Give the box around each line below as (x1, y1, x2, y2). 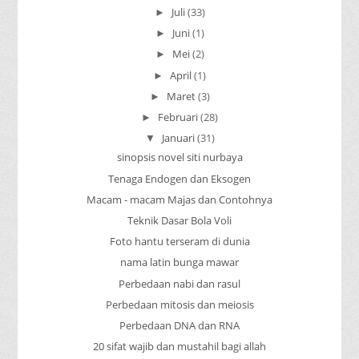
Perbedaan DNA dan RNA (119, 317, 240, 333)
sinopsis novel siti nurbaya (116, 150, 243, 165)
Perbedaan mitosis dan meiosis (105, 296, 254, 312)
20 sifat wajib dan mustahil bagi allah (93, 339, 266, 354)
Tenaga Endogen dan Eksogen (108, 171, 251, 186)
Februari (158, 110, 198, 124)
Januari (161, 131, 195, 146)
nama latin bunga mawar (120, 255, 239, 270)
